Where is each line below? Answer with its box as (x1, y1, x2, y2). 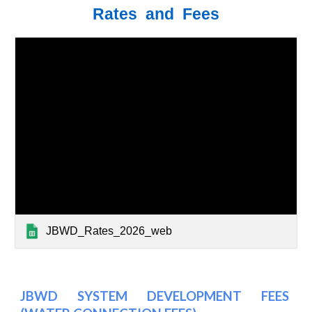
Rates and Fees (93, 5, 219, 23)
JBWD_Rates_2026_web (46, 224, 173, 237)
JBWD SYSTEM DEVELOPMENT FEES (20, 288, 292, 304)
